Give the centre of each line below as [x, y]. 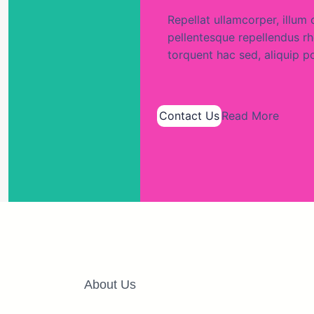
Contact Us [189, 116]
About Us [110, 285]
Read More [250, 116]
